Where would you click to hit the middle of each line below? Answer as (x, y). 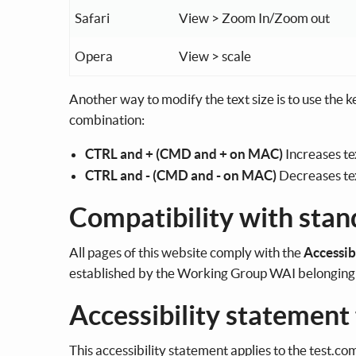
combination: (107, 119)
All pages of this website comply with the (186, 252)
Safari (92, 17)
